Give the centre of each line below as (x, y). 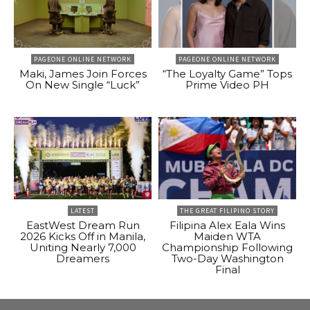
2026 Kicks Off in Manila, (83, 237)
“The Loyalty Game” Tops (227, 74)
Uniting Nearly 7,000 (83, 248)
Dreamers (83, 259)
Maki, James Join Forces (83, 74)
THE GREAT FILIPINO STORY (227, 211)
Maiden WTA (227, 237)
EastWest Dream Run (83, 226)
